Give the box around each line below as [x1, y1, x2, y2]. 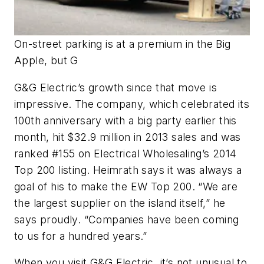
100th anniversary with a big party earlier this [14, 114, 237, 127]
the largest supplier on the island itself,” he [14, 196, 226, 209]
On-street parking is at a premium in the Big [14, 37, 231, 50]
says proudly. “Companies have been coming [14, 213, 239, 226]
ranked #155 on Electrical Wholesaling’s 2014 [14, 147, 237, 160]
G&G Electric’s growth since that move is [14, 81, 217, 94]
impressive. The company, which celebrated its [14, 97, 249, 110]
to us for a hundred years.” [14, 229, 147, 242]
